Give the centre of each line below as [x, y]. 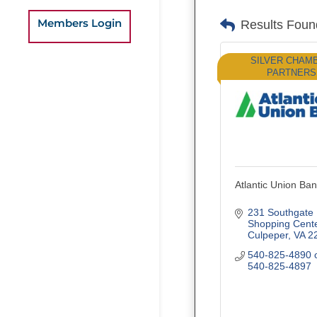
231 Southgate [280, 212]
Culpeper [267, 235]
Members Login [80, 23]
